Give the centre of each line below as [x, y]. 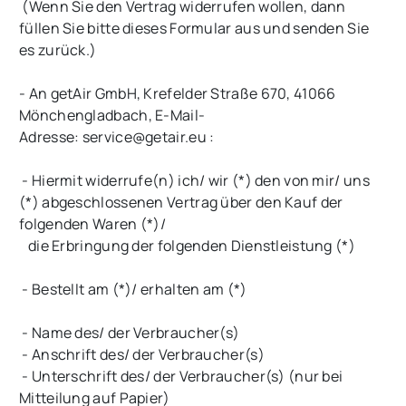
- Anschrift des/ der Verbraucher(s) [145, 355]
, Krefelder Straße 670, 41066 [236, 94]
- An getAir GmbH [78, 94]
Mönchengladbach [84, 116]
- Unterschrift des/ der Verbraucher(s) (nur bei [181, 377]
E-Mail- [180, 116]
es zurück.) [58, 50]
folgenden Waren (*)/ [96, 224]
